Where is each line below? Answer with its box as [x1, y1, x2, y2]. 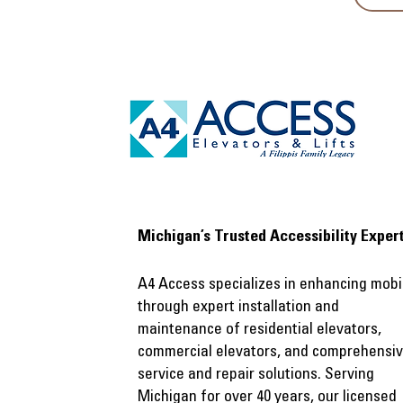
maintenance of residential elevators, [138, 322, 381, 338]
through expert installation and [138, 300, 339, 316]
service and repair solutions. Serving [138, 367, 374, 383]
